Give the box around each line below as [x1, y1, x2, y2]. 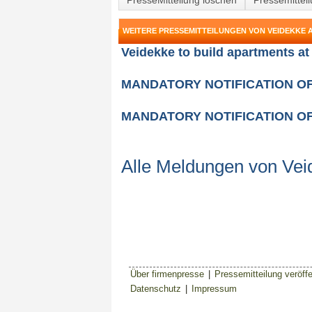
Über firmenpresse [130, 269, 204, 279]
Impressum [192, 283, 237, 294]
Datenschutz [130, 283, 181, 294]
